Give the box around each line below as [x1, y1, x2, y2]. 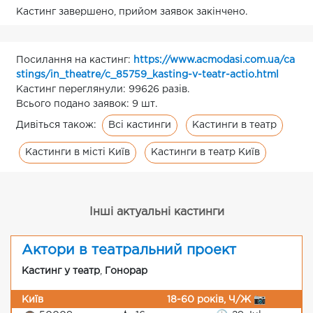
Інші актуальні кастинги [89, 207, 224, 217]
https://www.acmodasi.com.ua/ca [133, 56, 295, 64]
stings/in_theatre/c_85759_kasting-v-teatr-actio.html [16, 71, 279, 79]
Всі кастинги [108, 121, 171, 129]
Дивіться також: [16, 121, 99, 130]
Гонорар [105, 267, 147, 275]
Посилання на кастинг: [16, 56, 133, 64]
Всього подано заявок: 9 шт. [16, 100, 157, 108]
